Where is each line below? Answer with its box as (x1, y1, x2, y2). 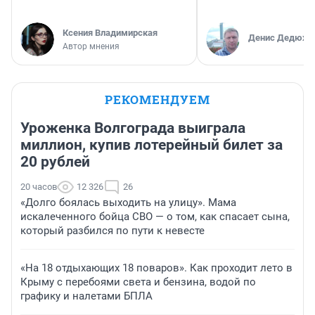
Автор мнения (63, 41, 120, 52)
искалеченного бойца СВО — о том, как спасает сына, (20, 210, 290, 224)
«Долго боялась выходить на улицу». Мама (20, 196, 236, 210)
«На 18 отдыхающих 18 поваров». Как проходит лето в (20, 262, 292, 275)
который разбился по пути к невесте (20, 224, 205, 238)
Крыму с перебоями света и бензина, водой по (20, 276, 256, 289)
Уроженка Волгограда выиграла (20, 120, 245, 137)
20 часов (20, 181, 57, 193)
